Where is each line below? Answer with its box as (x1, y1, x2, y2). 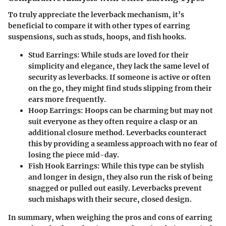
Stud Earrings (28, 50, 77, 60)
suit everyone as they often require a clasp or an (28, 117, 198, 126)
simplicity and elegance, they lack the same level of (28, 61, 209, 71)
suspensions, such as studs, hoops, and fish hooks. (8, 32, 186, 41)
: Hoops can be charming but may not (81, 105, 213, 115)
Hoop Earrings (28, 105, 81, 115)
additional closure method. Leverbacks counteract (28, 128, 207, 137)
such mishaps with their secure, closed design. (28, 194, 192, 204)
